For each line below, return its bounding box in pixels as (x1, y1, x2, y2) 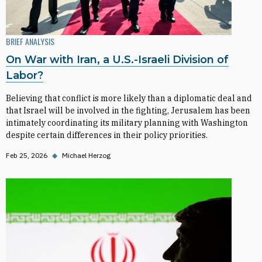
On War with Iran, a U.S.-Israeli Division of (6, 53, 229, 66)
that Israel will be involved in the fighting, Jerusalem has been (6, 105, 250, 116)
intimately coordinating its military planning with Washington (6, 118, 248, 128)
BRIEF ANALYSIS (6, 35, 54, 47)
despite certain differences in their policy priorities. (6, 130, 208, 140)
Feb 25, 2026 (6, 151, 47, 160)
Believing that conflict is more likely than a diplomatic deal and (6, 93, 252, 104)
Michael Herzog (62, 151, 111, 160)
